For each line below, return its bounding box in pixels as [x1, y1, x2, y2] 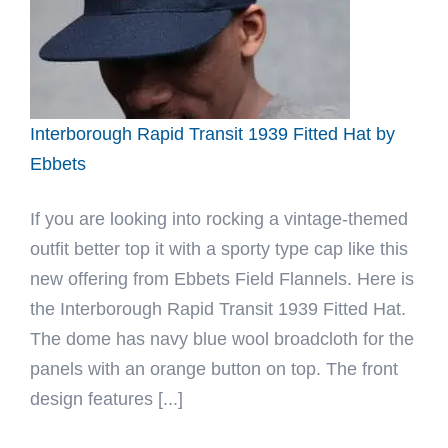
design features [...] [30, 389, 183, 409]
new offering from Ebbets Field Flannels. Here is [30, 269, 414, 289]
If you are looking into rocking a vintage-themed [30, 209, 408, 229]
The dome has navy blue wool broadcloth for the [30, 329, 414, 349]
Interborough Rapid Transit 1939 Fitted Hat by [30, 124, 395, 144]
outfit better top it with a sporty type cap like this [30, 239, 408, 259]
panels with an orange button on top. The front [30, 359, 398, 379]
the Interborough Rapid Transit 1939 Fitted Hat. [30, 299, 406, 319]
